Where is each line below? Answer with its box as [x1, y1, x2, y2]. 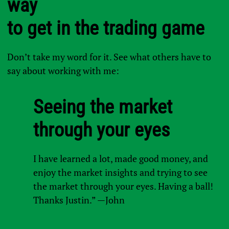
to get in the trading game [7, 17, 205, 40]
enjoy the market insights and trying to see [33, 166, 208, 179]
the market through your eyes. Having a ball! [33, 180, 213, 193]
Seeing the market [33, 96, 172, 119]
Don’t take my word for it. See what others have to [7, 51, 212, 63]
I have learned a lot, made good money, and [33, 152, 208, 165]
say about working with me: [7, 64, 120, 77]
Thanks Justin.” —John [33, 194, 125, 207]
